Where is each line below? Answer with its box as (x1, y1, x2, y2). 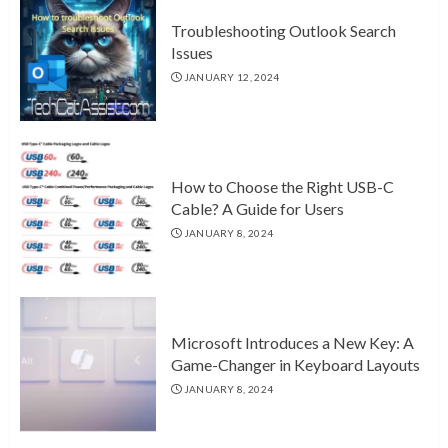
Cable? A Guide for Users (171, 199, 344, 219)
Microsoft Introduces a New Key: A (171, 333, 414, 353)
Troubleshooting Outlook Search (171, 21, 396, 41)
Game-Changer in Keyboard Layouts (171, 355, 420, 375)
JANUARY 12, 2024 (183, 71, 280, 84)
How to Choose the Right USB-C (171, 177, 394, 197)
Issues (171, 43, 213, 63)
